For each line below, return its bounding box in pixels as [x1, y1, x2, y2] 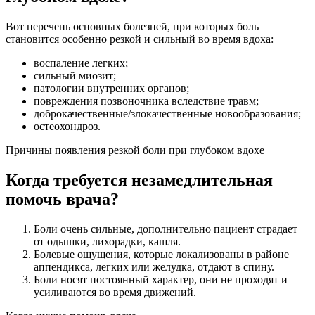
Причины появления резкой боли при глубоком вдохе [6, 144, 264, 157]
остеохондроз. [34, 120, 101, 133]
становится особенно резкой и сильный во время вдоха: [6, 33, 274, 46]
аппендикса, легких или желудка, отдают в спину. [34, 261, 274, 274]
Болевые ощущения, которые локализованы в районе [34, 248, 289, 261]
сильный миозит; [34, 70, 116, 82]
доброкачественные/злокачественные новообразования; [34, 108, 301, 120]
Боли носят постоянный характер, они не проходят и [34, 274, 288, 286]
